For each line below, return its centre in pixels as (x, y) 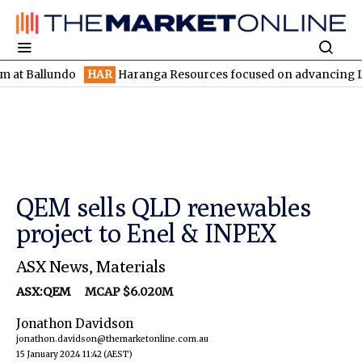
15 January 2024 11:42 (59, 355)
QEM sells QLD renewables (164, 207)
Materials (130, 267)
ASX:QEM (44, 292)
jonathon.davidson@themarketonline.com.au (112, 339)
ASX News (53, 267)
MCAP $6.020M (123, 292)
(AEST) (118, 355)
